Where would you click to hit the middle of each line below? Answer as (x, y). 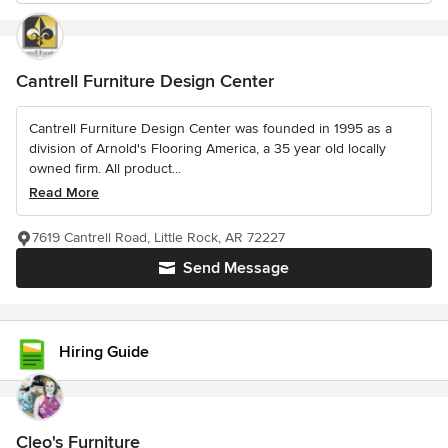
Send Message (236, 268)
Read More (64, 192)
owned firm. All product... (105, 168)
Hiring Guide (104, 351)
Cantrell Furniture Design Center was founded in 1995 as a (210, 128)
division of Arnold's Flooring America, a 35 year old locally (207, 148)
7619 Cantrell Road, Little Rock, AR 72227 (158, 237)
